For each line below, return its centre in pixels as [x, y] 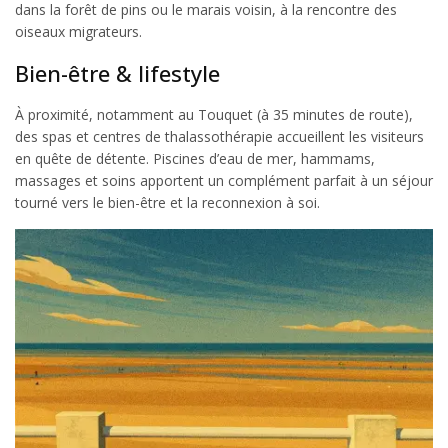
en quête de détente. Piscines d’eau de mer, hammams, [195, 158]
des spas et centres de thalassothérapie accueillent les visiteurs [219, 136]
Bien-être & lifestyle [117, 72]
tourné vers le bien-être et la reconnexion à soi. [167, 202]
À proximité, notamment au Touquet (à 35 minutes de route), [214, 114]
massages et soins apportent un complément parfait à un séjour [224, 180]
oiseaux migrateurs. [78, 31]
